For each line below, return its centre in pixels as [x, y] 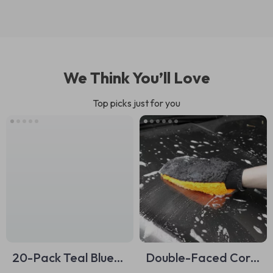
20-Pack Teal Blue [63, 257]
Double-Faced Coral [203, 257]
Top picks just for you [136, 103]
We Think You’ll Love [136, 78]
